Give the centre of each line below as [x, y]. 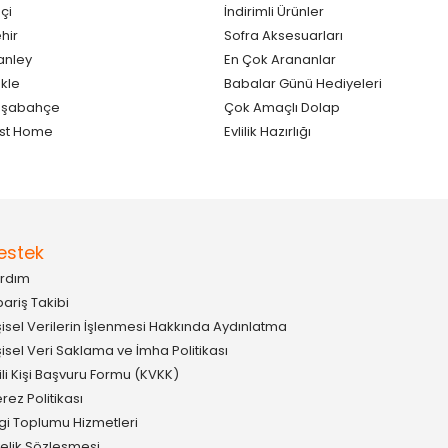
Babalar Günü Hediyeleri [303, 83]
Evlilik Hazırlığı [267, 131]
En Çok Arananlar [280, 59]
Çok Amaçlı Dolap [282, 107]
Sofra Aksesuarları [283, 35]
